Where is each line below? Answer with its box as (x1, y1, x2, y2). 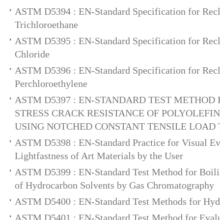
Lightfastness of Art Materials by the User (15, 150, 183, 161)
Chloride (15, 49, 50, 59)
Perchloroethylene (15, 78, 87, 89)
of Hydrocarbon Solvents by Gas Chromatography (15, 180, 214, 191)
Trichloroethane (15, 19, 78, 30)
